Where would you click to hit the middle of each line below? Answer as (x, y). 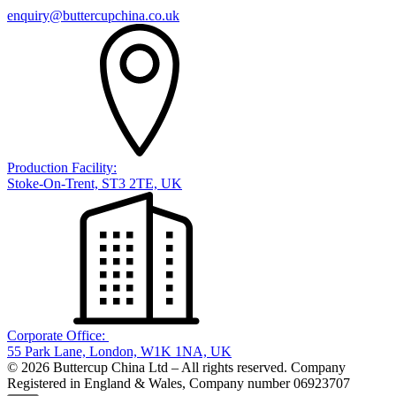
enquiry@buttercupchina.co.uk (93, 16)
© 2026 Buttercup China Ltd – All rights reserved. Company (176, 368)
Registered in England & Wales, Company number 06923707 (179, 384)
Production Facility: (62, 168)
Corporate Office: (58, 336)
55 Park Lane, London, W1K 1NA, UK (119, 352)
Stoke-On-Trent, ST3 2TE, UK (95, 184)
